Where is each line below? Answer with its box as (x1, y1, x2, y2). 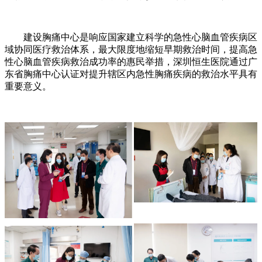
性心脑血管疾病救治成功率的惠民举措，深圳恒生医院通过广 (5, 57, 257, 67)
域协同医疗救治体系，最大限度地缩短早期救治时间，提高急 (5, 44, 257, 55)
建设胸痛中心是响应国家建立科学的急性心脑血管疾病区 (5, 32, 257, 43)
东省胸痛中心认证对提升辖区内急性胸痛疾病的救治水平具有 (5, 69, 257, 80)
